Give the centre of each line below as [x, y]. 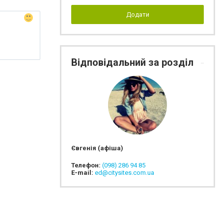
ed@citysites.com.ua [124, 173]
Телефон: [87, 165]
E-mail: [83, 173]
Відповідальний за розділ [134, 62]
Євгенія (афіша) [97, 148]
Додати [137, 14]
